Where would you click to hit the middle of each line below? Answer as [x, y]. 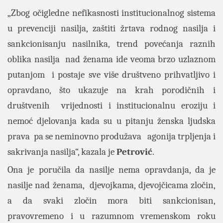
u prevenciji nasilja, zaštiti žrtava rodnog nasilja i [111, 28]
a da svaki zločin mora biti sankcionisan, [111, 201]
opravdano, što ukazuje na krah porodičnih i [111, 90]
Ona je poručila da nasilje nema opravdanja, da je [111, 170]
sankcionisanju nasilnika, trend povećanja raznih [111, 44]
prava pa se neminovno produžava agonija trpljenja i [111, 136]
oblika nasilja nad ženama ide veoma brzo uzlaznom [111, 59]
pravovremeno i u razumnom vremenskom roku [111, 216]
